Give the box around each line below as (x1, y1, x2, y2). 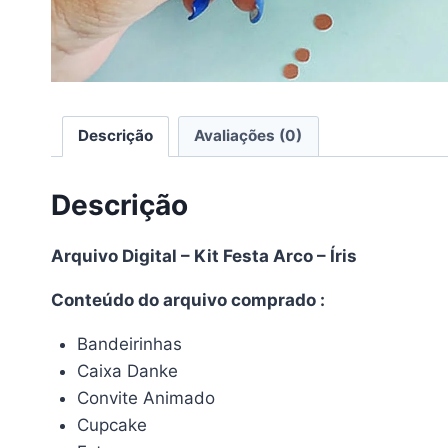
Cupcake (76, 415, 147, 436)
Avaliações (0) (194, 126, 303, 146)
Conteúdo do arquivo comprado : (51, 290, 325, 311)
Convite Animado (76, 388, 215, 409)
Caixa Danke (76, 361, 178, 382)
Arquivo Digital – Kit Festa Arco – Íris (51, 246, 357, 267)
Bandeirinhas (76, 334, 182, 355)
